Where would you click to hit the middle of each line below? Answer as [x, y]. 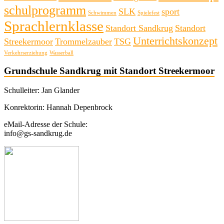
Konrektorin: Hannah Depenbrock [58, 107]
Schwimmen [102, 12]
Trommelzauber [83, 41]
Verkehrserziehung [26, 52]
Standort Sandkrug [139, 28]
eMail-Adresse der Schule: [46, 124]
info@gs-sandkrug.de [38, 133]
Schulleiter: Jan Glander [42, 90]
